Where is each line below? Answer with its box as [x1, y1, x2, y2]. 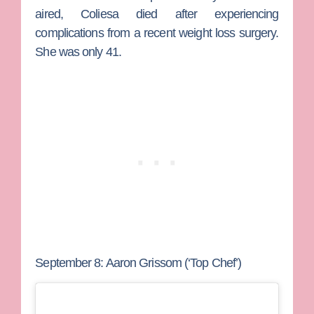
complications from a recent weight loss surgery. [35, 26, 279, 41]
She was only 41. [35, 45, 125, 60]
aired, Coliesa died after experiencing [35, 7, 279, 22]
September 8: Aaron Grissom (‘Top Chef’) [35, 256, 242, 271]
